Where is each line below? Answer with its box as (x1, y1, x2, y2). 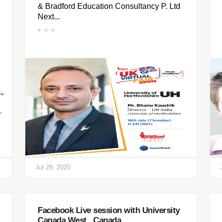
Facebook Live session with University (38, 206, 180, 215)
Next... (38, 12, 60, 21)
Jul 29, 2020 (35, 164, 70, 171)
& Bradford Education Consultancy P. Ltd (38, 2, 180, 11)
